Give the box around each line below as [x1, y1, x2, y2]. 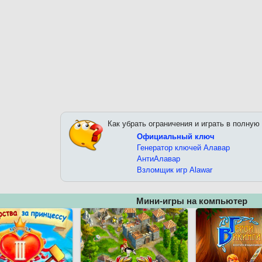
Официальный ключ [137, 132, 215, 142]
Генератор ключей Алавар [137, 143, 230, 153]
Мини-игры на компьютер [136, 196, 247, 206]
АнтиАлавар [137, 154, 180, 164]
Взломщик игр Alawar [137, 166, 212, 175]
